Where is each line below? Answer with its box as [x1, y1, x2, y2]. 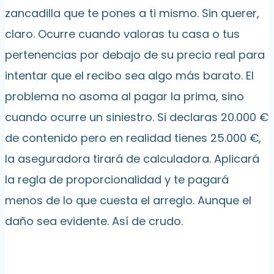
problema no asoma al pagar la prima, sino [5, 89, 244, 105]
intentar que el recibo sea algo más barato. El [5, 68, 254, 84]
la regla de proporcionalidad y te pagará [5, 172, 229, 188]
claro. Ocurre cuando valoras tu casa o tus [5, 26, 240, 42]
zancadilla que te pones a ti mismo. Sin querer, [5, 6, 259, 21]
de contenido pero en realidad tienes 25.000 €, [5, 130, 261, 146]
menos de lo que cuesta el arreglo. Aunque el [5, 193, 251, 209]
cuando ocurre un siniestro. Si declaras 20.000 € [5, 109, 268, 125]
